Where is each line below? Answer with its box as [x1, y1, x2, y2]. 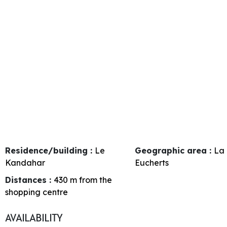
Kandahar [5, 157, 45, 168]
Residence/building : [5, 145, 95, 156]
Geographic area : [135, 145, 214, 156]
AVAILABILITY [5, 211, 62, 224]
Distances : [5, 174, 54, 185]
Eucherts [135, 157, 169, 168]
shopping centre [5, 186, 68, 197]
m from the [70, 174, 112, 185]
